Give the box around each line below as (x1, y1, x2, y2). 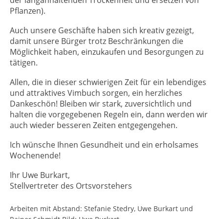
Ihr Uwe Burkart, (10, 170, 70, 180)
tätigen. (10, 57, 38, 68)
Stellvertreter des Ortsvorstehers (10, 180, 132, 191)
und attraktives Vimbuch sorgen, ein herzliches (10, 88, 182, 98)
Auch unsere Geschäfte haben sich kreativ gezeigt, (10, 25, 194, 36)
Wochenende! (10, 150, 61, 161)
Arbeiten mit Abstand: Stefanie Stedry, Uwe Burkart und (10, 204, 193, 214)
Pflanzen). (10, 5, 45, 16)
